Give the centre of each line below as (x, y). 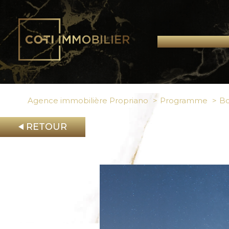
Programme (184, 100)
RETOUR (47, 127)
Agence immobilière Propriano (88, 100)
